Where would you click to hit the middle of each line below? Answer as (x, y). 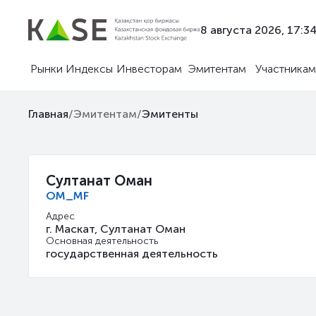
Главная (48, 114)
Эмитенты (170, 114)
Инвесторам (149, 69)
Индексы (89, 69)
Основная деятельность (102, 241)
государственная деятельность (132, 254)
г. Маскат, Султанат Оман (116, 229)
